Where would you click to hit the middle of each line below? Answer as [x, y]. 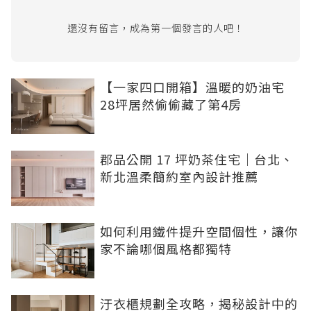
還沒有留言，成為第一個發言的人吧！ [155, 28]
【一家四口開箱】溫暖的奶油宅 [192, 87]
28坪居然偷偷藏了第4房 [171, 104]
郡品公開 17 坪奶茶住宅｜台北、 [197, 159]
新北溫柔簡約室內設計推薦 [179, 177]
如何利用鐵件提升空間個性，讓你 [199, 232]
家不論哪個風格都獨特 [166, 249]
